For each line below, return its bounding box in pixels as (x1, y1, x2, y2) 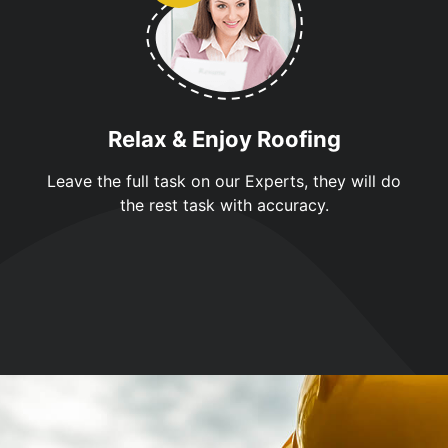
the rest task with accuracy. (119, 194, 329, 215)
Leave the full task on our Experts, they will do (47, 170, 401, 191)
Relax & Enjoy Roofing (107, 125, 341, 152)
